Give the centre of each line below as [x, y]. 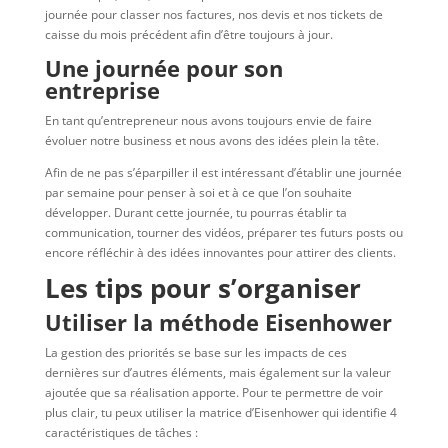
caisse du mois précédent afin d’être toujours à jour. [190, 34]
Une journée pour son [163, 67]
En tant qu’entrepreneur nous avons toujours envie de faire [208, 120]
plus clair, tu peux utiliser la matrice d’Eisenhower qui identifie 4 [220, 412]
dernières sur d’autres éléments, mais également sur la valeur [217, 372]
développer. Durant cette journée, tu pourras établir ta [195, 212]
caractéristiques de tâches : [121, 432]
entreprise [105, 89]
